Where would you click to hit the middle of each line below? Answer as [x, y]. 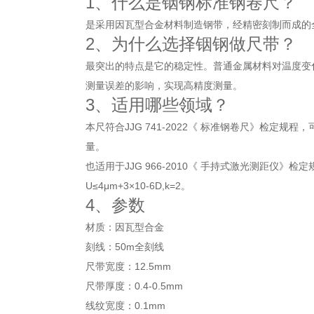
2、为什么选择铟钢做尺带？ [191, 44]
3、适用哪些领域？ [157, 105]
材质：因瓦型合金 [125, 227]
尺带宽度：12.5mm [128, 266]
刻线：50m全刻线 [125, 247]
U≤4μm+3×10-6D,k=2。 [138, 186]
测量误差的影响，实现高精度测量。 [164, 86]
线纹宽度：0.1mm [125, 306]
